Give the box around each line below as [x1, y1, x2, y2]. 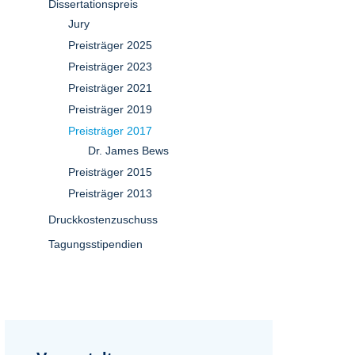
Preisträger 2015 [68, 166, 152, 178]
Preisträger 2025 [68, 39, 152, 52]
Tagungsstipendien [48, 238, 143, 250]
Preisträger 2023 [68, 60, 152, 73]
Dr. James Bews [88, 144, 169, 157]
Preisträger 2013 [68, 187, 152, 200]
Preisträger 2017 [68, 124, 152, 137]
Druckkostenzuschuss [48, 213, 158, 226]
